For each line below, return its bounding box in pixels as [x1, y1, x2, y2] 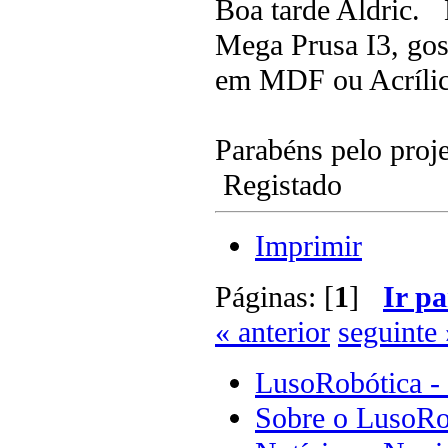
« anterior [215, 315, 330, 350]
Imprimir [255, 229, 362, 264]
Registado [215, 168, 342, 203]
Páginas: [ [215, 280, 334, 315]
